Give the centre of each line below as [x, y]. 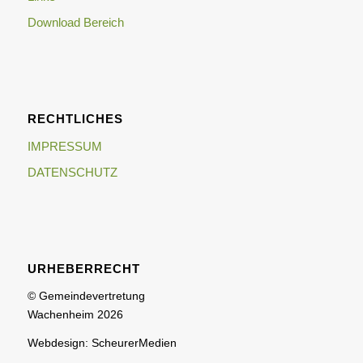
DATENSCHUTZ [72, 172]
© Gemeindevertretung [86, 295]
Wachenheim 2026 [75, 314]
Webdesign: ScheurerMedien [102, 342]
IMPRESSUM [64, 146]
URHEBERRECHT [83, 268]
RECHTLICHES [75, 118]
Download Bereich [75, 22]
